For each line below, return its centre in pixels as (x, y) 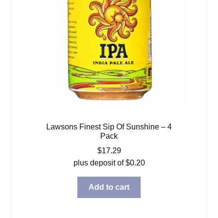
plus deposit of (99, 163)
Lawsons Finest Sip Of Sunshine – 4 (109, 127)
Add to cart (109, 187)
